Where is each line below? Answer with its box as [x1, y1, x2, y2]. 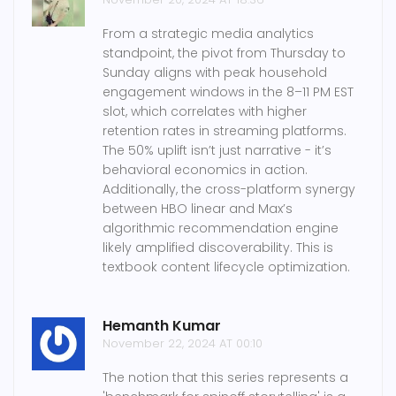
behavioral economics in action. [103, 161, 308, 179]
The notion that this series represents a [103, 369, 348, 387]
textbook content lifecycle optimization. [103, 258, 350, 277]
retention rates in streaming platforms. [103, 122, 346, 141]
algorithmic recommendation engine [103, 219, 339, 238]
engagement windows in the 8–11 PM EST [103, 83, 354, 102]
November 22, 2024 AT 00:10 [103, 335, 263, 353]
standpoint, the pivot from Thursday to [103, 44, 346, 63]
